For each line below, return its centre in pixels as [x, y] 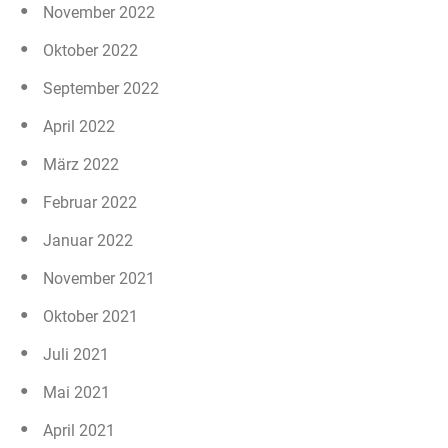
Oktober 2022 [90, 50]
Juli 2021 [76, 354]
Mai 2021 [76, 392]
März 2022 [81, 164]
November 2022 [99, 12]
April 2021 [79, 430]
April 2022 [79, 126]
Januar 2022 [88, 240]
